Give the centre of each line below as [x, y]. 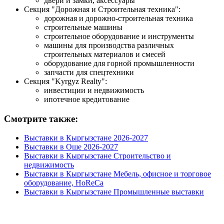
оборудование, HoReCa [64, 183]
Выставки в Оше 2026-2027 [71, 147]
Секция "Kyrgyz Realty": [65, 81]
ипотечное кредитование [87, 99]
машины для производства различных [109, 45]
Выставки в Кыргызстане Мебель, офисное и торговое [117, 174]
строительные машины [83, 27]
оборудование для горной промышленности [119, 63]
